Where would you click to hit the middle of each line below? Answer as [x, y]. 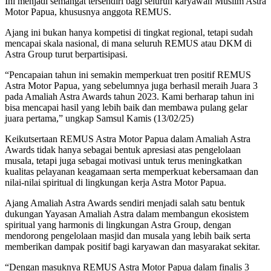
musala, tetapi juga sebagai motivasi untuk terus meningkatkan [123, 160]
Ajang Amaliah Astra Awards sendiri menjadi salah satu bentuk [125, 203]
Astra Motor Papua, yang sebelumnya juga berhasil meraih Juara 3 [131, 85]
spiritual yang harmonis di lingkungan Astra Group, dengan [118, 224]
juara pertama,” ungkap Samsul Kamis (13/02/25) [99, 118]
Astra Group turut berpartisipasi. [66, 54]
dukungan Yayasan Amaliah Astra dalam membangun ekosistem [127, 214]
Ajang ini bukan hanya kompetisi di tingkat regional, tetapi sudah [129, 32]
